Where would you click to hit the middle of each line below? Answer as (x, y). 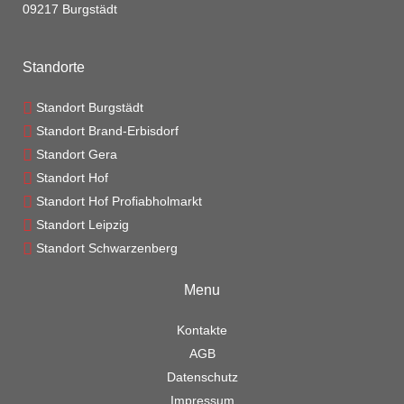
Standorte (54, 67)
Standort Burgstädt (88, 107)
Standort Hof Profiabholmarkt (117, 201)
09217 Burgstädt (70, 9)
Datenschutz (202, 377)
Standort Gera (75, 154)
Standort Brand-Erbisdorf (106, 131)
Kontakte (202, 330)
